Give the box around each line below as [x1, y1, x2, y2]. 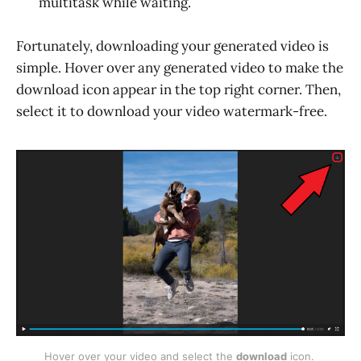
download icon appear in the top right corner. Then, [16, 81, 341, 99]
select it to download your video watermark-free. [16, 102, 327, 121]
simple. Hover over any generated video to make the [16, 59, 343, 77]
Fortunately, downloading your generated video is [16, 37, 329, 56]
